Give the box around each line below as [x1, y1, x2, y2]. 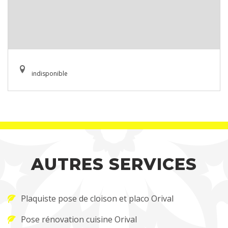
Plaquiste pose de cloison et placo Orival [21, 193, 174, 204]
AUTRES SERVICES [31, 154, 197, 174]
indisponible [32, 69, 68, 78]
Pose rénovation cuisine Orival [21, 214, 137, 225]
